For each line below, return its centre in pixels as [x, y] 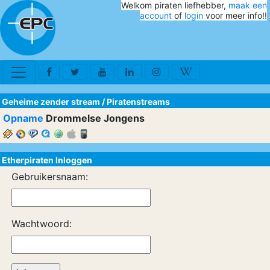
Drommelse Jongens [94, 118]
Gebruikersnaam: [50, 177]
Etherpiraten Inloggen [47, 160]
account [156, 15]
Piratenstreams [138, 102]
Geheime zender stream [51, 102]
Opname [23, 118]
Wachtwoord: [42, 224]
